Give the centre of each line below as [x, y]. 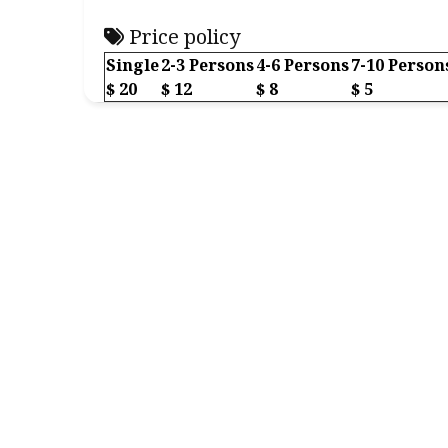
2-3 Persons [207, 65]
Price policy [182, 36]
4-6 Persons [302, 65]
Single [132, 65]
